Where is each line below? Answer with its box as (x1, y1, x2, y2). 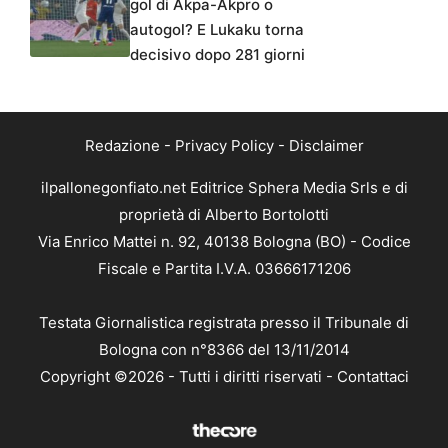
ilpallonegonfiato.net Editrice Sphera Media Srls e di (40, 177, 408, 197)
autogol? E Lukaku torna (130, 19, 304, 39)
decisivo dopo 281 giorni (130, 44, 305, 64)
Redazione (84, 135, 160, 155)
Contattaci (336, 366, 409, 386)
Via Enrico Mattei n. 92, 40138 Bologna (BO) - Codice (37, 231, 411, 251)
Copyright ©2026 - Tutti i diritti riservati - (39, 366, 337, 386)
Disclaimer (288, 135, 364, 155)
